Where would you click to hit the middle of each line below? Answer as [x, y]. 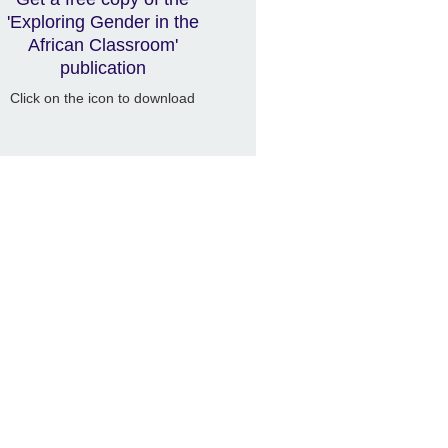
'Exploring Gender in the [102, 22]
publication [102, 68]
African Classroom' [102, 45]
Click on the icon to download [103, 97]
